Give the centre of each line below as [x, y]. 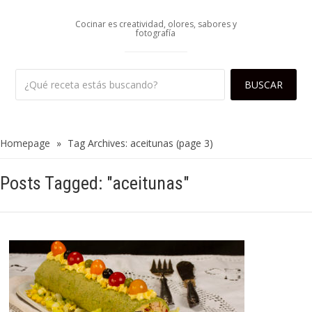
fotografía [156, 33]
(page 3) [193, 143]
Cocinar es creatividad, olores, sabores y [156, 24]
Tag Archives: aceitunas [120, 143]
